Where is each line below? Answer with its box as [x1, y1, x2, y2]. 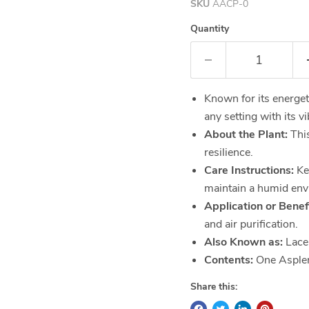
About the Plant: [203, 127, 288, 142]
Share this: [190, 280, 237, 293]
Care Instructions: [203, 163, 294, 178]
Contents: [203, 252, 253, 268]
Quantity [190, 22, 229, 35]
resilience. [203, 145, 253, 160]
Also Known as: [203, 235, 283, 250]
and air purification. [203, 217, 298, 232]
